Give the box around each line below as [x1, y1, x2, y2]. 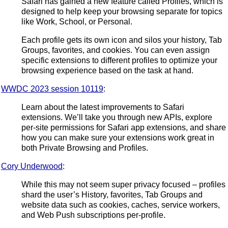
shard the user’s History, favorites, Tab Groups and [21, 190, 203, 199]
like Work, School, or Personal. [21, 17, 132, 26]
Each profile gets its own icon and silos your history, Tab [21, 35, 222, 44]
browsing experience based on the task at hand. [21, 66, 193, 75]
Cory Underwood [1, 161, 63, 170]
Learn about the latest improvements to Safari [21, 102, 184, 111]
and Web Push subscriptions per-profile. [21, 210, 165, 219]
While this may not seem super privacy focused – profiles [21, 180, 225, 189]
